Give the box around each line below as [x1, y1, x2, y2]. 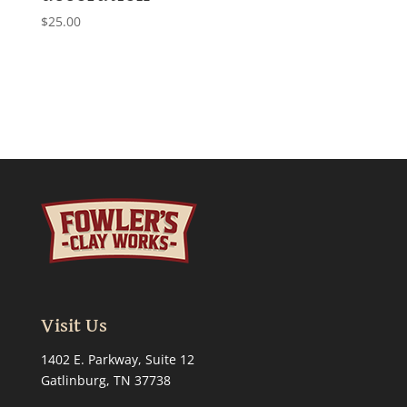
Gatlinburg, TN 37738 [40, 371, 171, 389]
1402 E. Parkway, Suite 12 [40, 350, 194, 368]
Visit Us [40, 315, 107, 336]
